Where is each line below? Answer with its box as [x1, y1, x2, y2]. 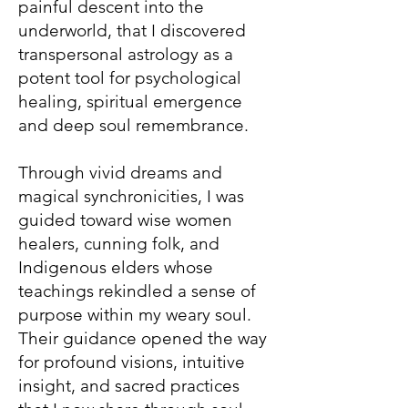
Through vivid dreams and [18, 162, 222, 183]
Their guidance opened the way [18, 328, 267, 349]
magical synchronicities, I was [18, 186, 244, 207]
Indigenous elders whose [18, 257, 213, 278]
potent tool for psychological [18, 67, 241, 88]
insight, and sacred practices [18, 375, 240, 396]
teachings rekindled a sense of [18, 280, 256, 301]
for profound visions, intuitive [18, 352, 245, 372]
